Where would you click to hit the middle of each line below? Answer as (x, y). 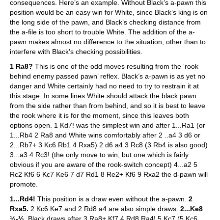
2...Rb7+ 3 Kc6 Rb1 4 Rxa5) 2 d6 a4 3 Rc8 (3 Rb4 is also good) (109, 145)
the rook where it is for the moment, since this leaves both (99, 115)
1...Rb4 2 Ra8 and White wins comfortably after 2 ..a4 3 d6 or (105, 135)
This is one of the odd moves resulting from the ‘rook (116, 66)
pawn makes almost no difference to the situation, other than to (108, 42)
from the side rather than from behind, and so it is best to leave (108, 106)
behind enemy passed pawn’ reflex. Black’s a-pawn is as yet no (108, 76)
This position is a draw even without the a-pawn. (112, 199)
